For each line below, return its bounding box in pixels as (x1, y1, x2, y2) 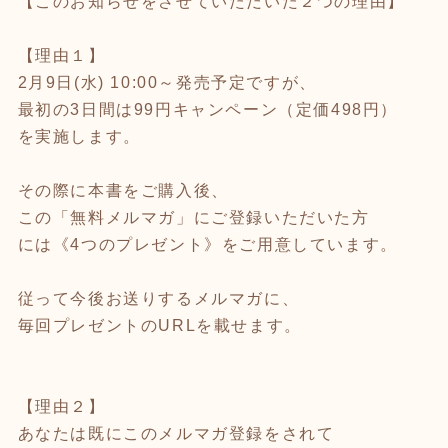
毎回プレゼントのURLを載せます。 (17, 316, 302, 334)
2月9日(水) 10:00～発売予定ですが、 (17, 73, 317, 91)
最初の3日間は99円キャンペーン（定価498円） (17, 100, 398, 118)
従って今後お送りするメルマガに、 (17, 289, 300, 307)
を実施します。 (17, 127, 141, 145)
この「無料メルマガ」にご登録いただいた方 (17, 208, 370, 226)
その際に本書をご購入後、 (17, 181, 229, 199)
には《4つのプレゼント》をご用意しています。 (17, 235, 398, 253)
